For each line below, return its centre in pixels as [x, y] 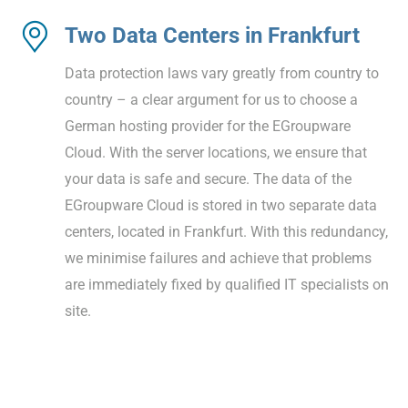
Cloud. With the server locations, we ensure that [216, 152]
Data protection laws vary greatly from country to [222, 73]
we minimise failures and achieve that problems [218, 258]
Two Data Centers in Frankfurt [212, 35]
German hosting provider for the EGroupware [208, 126]
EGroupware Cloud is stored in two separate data [221, 205]
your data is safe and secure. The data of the [208, 178]
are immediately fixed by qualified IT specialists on [227, 284]
